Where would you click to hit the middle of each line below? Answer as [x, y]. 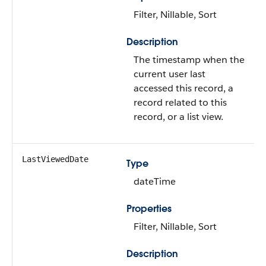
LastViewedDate [55, 159]
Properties [149, 209]
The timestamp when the [189, 60]
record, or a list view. [178, 117]
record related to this [180, 102]
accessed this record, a [183, 88]
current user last [170, 74]
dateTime [155, 181]
